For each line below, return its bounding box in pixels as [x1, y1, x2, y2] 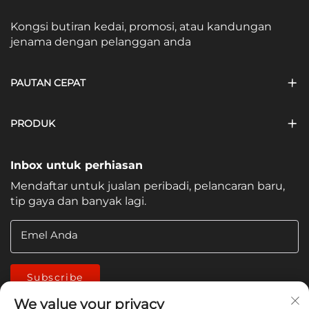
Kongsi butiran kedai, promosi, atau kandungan [10, 20, 272, 34]
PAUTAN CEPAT [10, 77, 86, 90]
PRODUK [10, 117, 55, 130]
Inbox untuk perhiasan [10, 159, 143, 172]
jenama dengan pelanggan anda [10, 35, 191, 49]
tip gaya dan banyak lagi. [10, 195, 146, 208]
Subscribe [27, 271, 83, 284]
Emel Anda [20, 228, 78, 242]
